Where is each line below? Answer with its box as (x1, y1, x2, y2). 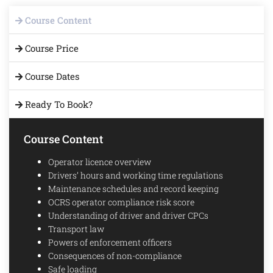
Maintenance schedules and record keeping (48, 182, 219, 194)
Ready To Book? (23, 97, 93, 110)
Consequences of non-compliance (48, 249, 182, 261)
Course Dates (23, 69, 79, 82)
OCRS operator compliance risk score (48, 196, 194, 208)
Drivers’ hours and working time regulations (48, 169, 223, 181)
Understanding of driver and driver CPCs (48, 209, 208, 221)
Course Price (23, 41, 79, 54)
